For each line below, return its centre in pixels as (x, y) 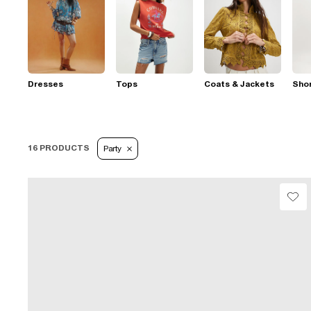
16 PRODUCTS (59, 148)
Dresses (45, 84)
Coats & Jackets (239, 84)
